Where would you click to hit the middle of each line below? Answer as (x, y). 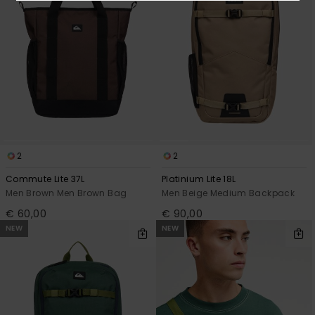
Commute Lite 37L (45, 179)
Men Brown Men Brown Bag (66, 193)
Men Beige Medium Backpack (228, 193)
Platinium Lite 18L (199, 179)
